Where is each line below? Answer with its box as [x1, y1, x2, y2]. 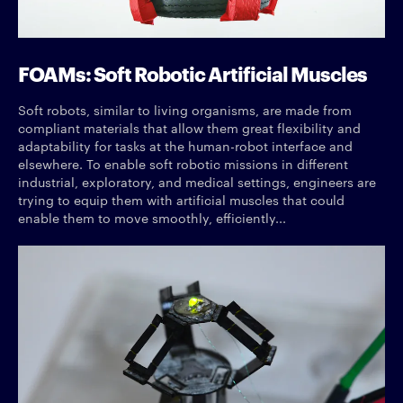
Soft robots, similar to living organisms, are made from [18, 101, 352, 120]
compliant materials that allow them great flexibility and [18, 119, 361, 138]
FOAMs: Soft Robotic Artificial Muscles [18, 58, 367, 87]
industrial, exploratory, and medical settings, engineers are [18, 173, 376, 192]
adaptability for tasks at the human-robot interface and [18, 137, 353, 156]
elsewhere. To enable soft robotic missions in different [18, 155, 348, 174]
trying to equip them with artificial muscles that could [18, 191, 345, 210]
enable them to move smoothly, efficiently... [18, 209, 286, 228]
